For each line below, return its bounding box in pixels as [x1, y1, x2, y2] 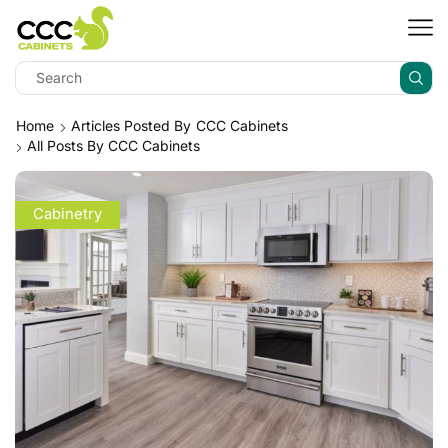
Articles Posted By [71, 116, 195, 134]
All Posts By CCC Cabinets [27, 136, 200, 154]
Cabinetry [32, 205, 102, 224]
